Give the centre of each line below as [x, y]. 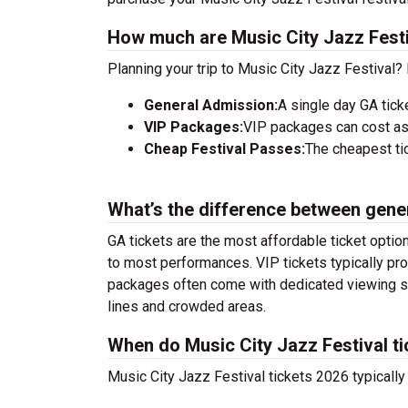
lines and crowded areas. [187, 306]
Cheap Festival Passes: [224, 149]
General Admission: [211, 105]
